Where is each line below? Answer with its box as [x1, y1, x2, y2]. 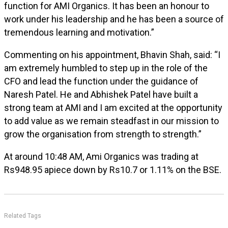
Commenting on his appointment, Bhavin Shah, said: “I [4, 49, 220, 60]
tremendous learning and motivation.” [4, 27, 154, 38]
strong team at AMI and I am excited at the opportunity [4, 102, 222, 113]
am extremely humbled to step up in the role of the [4, 63, 208, 73]
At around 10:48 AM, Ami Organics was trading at [4, 151, 198, 162]
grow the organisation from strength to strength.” [4, 129, 202, 139]
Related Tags [4, 212, 41, 219]
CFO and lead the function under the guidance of [4, 76, 198, 87]
